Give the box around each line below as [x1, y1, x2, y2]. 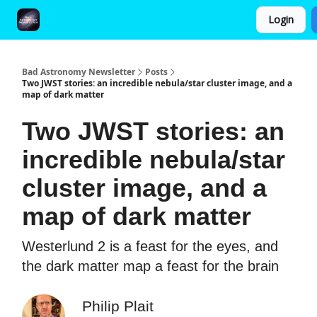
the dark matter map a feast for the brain [22, 258, 279, 274]
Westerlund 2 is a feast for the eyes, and [22, 238, 278, 254]
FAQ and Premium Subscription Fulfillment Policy [57, 15, 250, 27]
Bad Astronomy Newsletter [22, 66, 135, 78]
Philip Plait [82, 297, 154, 314]
